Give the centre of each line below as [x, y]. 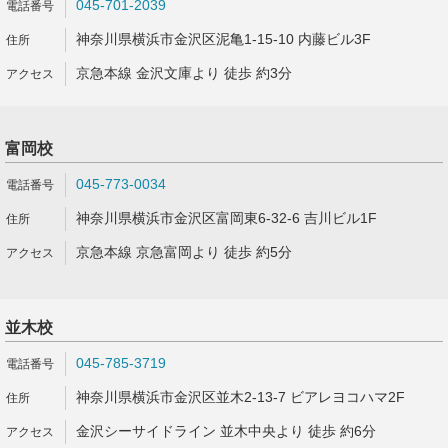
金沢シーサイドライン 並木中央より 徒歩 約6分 [226, 431]
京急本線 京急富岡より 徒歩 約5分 [184, 252]
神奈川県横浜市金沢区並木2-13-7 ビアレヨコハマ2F [240, 397]
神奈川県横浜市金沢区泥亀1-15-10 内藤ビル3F [223, 39]
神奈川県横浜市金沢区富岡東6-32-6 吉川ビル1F [226, 218]
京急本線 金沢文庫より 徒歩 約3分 [184, 73]
